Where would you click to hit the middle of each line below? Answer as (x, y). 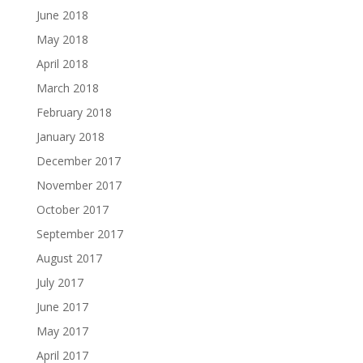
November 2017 (79, 185)
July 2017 (60, 282)
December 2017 (78, 161)
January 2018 (70, 137)
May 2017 (62, 331)
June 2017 (62, 307)
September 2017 (79, 234)
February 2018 (74, 112)
